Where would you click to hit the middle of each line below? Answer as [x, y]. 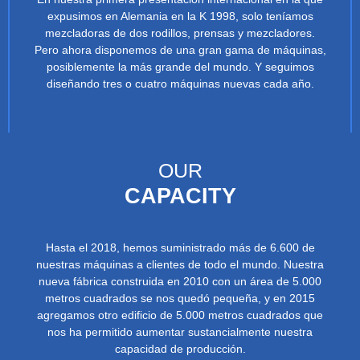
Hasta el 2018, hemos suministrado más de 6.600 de [180, 247]
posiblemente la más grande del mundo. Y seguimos [180, 66]
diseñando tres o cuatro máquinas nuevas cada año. [180, 83]
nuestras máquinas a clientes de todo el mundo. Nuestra [180, 264]
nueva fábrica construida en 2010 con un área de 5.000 [180, 281]
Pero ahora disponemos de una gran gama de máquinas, [180, 49]
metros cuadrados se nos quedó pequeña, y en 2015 [180, 298]
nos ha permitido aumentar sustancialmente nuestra [180, 331]
